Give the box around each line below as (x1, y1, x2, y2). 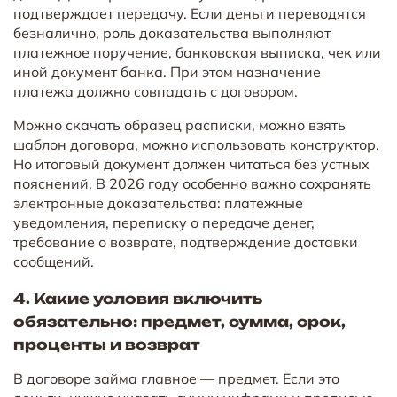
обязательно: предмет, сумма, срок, (13, 312, 346, 331)
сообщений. (13, 252, 94, 270)
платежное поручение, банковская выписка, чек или (13, 43, 381, 61)
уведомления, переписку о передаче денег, (13, 213, 315, 231)
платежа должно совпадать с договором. (13, 82, 298, 100)
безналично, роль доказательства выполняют (13, 23, 331, 42)
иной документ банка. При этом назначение (13, 62, 321, 81)
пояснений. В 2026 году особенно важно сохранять (13, 174, 371, 192)
